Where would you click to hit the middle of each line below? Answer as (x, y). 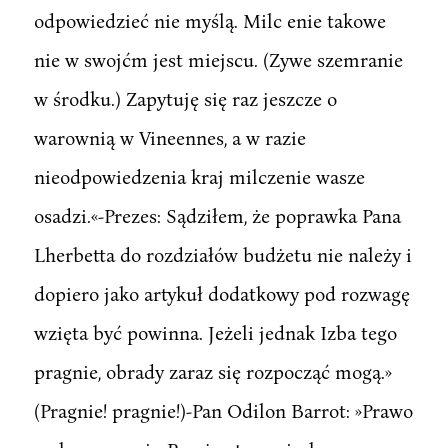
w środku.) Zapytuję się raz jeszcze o (185, 98)
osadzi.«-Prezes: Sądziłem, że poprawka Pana (217, 215)
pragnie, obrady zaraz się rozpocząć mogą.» (212, 371)
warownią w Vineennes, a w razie (169, 137)
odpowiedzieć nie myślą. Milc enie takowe (209, 20)
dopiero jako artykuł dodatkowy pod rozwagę (221, 293)
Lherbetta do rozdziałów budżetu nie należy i (222, 254)
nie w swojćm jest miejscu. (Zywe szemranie (218, 59)
